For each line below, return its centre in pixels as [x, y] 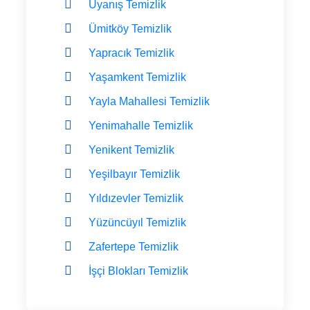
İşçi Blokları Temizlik [138, 271]
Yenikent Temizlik [131, 149]
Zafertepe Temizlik [134, 246]
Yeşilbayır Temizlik [134, 174]
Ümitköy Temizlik [130, 28]
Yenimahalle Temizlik [141, 125]
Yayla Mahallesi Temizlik [149, 101]
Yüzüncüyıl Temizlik [137, 222]
